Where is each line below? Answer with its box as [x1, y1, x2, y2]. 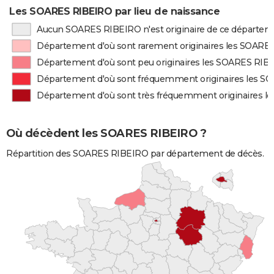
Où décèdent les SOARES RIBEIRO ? [6, 127, 206, 141]
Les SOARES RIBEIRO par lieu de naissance [9, 6, 220, 17]
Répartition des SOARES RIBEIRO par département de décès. [6, 147, 264, 159]
